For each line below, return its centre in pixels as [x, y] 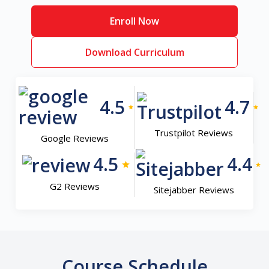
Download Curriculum [134, 52]
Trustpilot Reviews [193, 132]
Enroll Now [134, 21]
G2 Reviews [75, 186]
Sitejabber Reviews [194, 190]
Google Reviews [75, 138]
